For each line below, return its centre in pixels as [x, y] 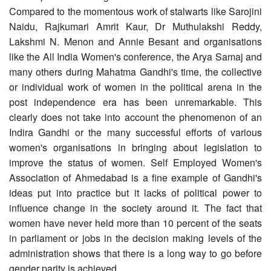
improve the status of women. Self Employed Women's [135, 162]
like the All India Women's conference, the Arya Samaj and [135, 56]
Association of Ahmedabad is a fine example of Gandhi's [135, 177]
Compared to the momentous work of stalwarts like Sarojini [135, 11]
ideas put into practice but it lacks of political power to [135, 192]
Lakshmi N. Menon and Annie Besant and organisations [135, 41]
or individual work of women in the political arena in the [135, 87]
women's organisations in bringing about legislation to [135, 147]
